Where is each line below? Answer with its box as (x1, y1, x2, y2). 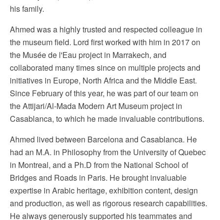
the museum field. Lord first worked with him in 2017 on (10, 36, 200, 48)
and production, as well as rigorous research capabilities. (10, 197, 207, 209)
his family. (10, 3, 48, 14)
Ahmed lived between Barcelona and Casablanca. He (10, 134, 197, 145)
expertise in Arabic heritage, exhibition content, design (10, 185, 198, 196)
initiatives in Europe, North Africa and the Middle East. (10, 75, 197, 86)
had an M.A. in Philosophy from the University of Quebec (10, 146, 206, 158)
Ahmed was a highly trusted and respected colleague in (10, 24, 202, 35)
